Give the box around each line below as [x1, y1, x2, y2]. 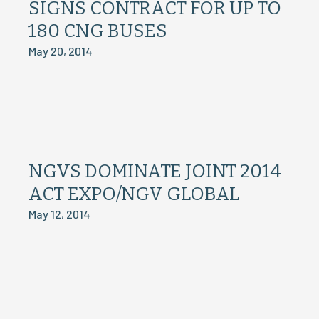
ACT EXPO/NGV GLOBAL [28, 183, 239, 205]
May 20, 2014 [28, 44, 93, 58]
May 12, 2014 [28, 207, 90, 221]
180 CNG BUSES [28, 20, 167, 42]
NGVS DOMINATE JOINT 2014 [28, 160, 281, 182]
